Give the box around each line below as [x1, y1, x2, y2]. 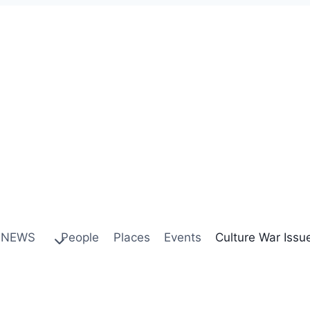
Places [113, 230, 150, 244]
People [61, 230, 100, 244]
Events [163, 230, 201, 244]
